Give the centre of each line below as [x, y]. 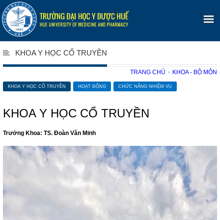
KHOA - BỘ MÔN [195, 72]
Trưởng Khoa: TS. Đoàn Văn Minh [49, 133]
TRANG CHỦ [148, 72]
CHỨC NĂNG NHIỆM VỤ [145, 86]
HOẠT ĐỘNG [92, 86]
